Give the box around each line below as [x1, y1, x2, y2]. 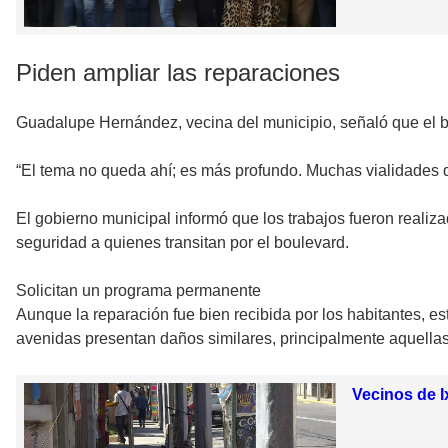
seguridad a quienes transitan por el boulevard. [16, 234, 349, 252]
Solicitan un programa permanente [16, 282, 261, 300]
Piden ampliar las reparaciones [16, 59, 340, 87]
